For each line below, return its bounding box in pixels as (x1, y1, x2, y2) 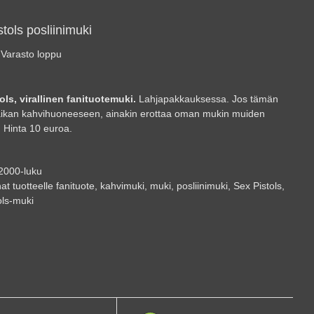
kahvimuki (100, 180, 144, 191)
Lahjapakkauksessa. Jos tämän (136, 93, 278, 104)
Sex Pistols (233, 180, 282, 191)
